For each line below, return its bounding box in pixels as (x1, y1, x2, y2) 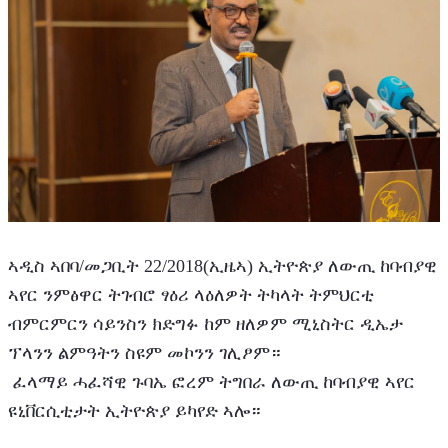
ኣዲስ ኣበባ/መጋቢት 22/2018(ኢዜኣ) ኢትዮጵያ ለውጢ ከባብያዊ (8, 256, 437, 277)
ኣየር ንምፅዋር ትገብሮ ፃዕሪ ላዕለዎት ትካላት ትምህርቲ (8, 285, 374, 306)
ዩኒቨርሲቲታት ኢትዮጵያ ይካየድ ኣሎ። (8, 401, 261, 422)
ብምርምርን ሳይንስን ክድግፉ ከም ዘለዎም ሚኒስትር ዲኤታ (8, 314, 403, 335)
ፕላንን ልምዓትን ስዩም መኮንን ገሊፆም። (8, 343, 281, 364)
